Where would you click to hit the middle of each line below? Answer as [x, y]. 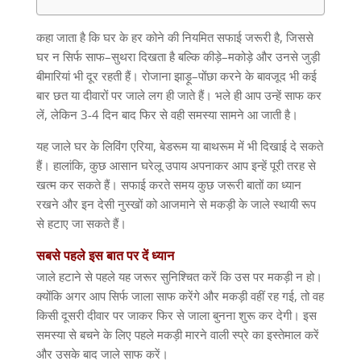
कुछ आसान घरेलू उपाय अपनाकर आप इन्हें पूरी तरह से [202, 166]
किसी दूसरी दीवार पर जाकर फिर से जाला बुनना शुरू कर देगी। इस [176, 315]
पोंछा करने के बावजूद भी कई [257, 76]
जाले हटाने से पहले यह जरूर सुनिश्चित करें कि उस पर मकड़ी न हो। [179, 277]
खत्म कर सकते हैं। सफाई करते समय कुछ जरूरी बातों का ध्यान [168, 185]
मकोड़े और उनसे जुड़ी [274, 57]
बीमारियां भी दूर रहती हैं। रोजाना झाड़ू [114, 76]
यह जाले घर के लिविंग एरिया [94, 146]
